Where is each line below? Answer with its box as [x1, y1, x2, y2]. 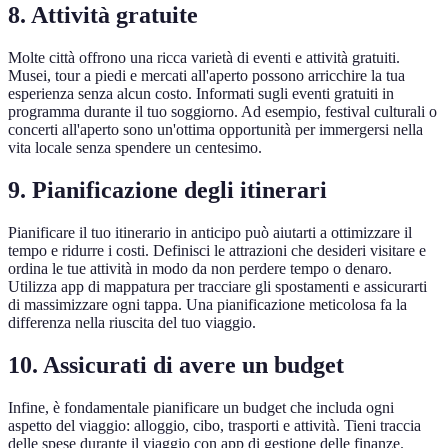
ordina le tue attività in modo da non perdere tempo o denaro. [8, 259, 392, 277]
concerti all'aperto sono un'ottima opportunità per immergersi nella [8, 121, 423, 139]
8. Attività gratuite [8, 2, 198, 29]
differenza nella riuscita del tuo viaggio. [8, 313, 256, 331]
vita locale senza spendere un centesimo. [8, 139, 262, 157]
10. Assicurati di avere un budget [8, 351, 344, 378]
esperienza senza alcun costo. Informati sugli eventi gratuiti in [8, 85, 394, 103]
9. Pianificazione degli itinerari [8, 177, 327, 203]
